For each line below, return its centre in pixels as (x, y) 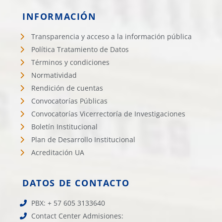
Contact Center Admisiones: (77, 216)
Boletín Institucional (64, 127)
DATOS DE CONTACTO (76, 183)
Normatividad (54, 75)
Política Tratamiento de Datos (80, 49)
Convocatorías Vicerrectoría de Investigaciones (108, 114)
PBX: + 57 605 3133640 (68, 203)
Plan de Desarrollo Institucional (83, 139)
